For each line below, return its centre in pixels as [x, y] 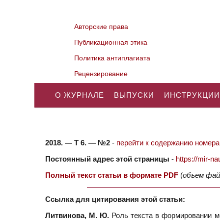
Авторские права [101, 27]
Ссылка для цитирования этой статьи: [115, 199]
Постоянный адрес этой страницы [107, 159]
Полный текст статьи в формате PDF [112, 175]
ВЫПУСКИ [134, 95]
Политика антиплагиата [112, 58]
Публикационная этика [111, 42]
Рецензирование [101, 74]
